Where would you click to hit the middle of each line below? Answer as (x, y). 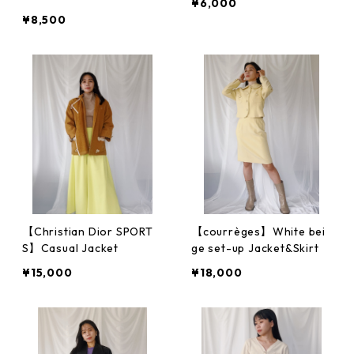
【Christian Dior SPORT (88, 232)
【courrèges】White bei (258, 232)
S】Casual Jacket (70, 248)
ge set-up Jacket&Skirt (255, 248)
